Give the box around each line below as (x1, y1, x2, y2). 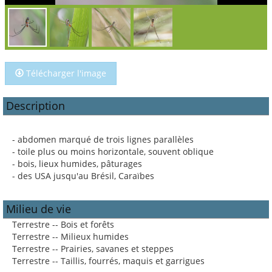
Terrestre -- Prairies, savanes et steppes (12, 243, 174, 254)
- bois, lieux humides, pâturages (12, 158, 142, 169)
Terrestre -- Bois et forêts (12, 219, 114, 230)
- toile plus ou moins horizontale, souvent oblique (12, 146, 214, 157)
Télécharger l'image (24, 67, 106, 79)
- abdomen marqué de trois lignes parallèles (12, 134, 194, 145)
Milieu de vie (6, 202, 71, 216)
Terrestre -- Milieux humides (12, 231, 129, 242)
